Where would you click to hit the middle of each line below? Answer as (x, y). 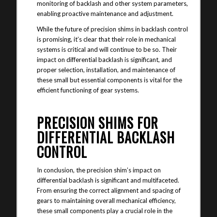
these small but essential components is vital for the (109, 80)
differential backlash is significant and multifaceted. (108, 180)
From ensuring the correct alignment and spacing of (108, 190)
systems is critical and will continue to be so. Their (107, 50)
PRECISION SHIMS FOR (97, 123)
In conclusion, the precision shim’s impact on (99, 170)
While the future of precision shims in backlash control (112, 29)
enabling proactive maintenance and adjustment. (105, 14)
